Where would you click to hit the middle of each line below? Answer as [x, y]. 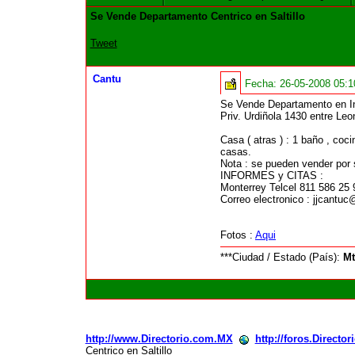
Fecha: [262, 84]
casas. [235, 152]
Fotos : [237, 235]
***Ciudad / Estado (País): [281, 258]
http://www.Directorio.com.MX [159, 339]
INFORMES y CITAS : [271, 176]
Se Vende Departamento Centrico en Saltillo [197, 17]
